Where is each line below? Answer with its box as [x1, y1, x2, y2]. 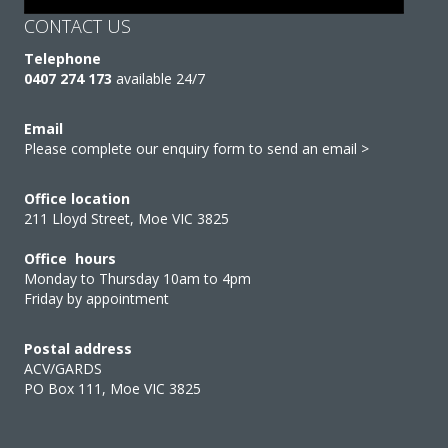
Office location [24, 189, 130, 209]
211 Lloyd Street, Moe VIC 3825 [24, 209, 229, 229]
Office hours [24, 249, 116, 269]
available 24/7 [116, 69, 205, 89]
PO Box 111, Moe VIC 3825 [24, 379, 201, 399]
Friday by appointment [24, 289, 169, 309]
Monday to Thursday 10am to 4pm [24, 269, 251, 289]
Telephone [24, 49, 101, 69]
